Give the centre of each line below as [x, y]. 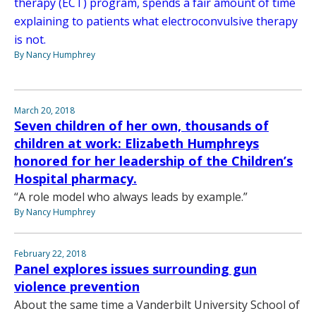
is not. [30, 39]
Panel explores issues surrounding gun [135, 269]
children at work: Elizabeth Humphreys [136, 143]
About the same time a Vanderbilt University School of [157, 305]
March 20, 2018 [44, 110]
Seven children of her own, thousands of [141, 126]
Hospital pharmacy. [75, 178]
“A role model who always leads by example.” [131, 197]
